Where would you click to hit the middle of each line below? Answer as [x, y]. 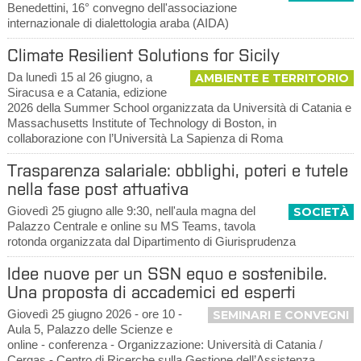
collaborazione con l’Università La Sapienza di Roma [145, 138]
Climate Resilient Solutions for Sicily [143, 55]
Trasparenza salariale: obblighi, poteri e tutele [177, 170]
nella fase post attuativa [98, 189]
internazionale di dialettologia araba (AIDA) [118, 23]
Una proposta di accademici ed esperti [151, 292]
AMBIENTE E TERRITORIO [272, 78]
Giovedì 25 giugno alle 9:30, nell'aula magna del [131, 211]
